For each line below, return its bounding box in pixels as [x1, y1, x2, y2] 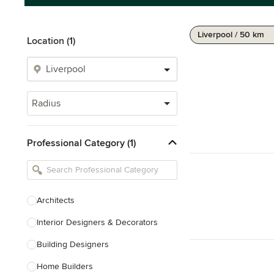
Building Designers [37, 239, 109, 250]
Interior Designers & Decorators [37, 217, 158, 228]
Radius [32, 97, 61, 109]
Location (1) [27, 35, 75, 47]
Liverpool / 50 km [198, 29, 264, 40]
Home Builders [37, 261, 93, 272]
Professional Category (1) [27, 136, 136, 149]
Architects [37, 195, 75, 206]
